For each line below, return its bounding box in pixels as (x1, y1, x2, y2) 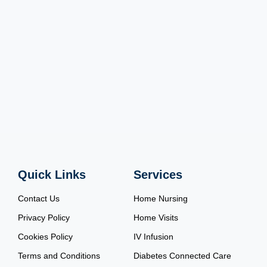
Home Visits (133, 213, 178, 223)
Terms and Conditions (18, 251, 101, 261)
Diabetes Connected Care (133, 251, 231, 261)
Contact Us (18, 194, 60, 204)
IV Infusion (133, 232, 173, 242)
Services (133, 168, 182, 182)
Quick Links (18, 168, 86, 182)
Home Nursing (133, 194, 188, 204)
